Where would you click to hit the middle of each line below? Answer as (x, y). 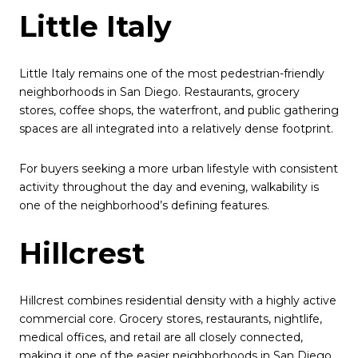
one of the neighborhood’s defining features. (144, 205)
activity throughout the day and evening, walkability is (169, 187)
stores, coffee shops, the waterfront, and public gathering (179, 111)
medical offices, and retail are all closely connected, (161, 338)
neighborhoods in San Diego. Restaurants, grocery (159, 92)
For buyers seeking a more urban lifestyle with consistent (179, 168)
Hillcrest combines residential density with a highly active (178, 301)
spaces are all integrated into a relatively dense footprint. (176, 129)
